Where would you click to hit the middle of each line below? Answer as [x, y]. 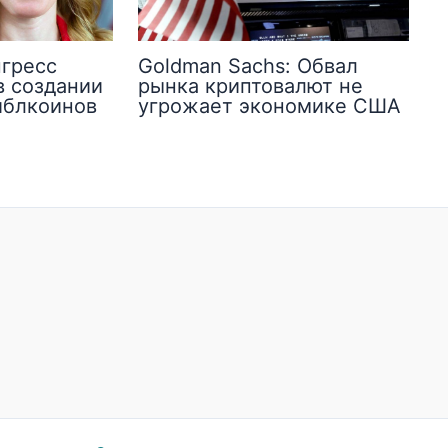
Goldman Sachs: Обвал [247, 66]
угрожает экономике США [269, 106]
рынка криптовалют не [250, 86]
